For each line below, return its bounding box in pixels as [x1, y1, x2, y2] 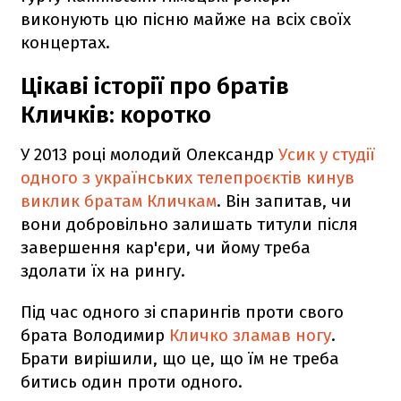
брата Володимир [21, 324, 169, 346]
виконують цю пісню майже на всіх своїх [21, 8, 351, 30]
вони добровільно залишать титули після [21, 213, 358, 235]
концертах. [21, 31, 110, 53]
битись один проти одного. [21, 371, 243, 392]
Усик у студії [278, 143, 375, 165]
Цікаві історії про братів [21, 72, 289, 100]
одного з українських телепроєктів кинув [21, 166, 354, 188]
